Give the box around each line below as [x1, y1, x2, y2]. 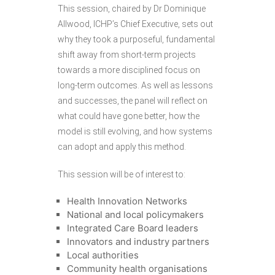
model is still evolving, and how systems [58, 126, 212, 137]
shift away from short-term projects [58, 50, 196, 60]
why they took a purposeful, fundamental [58, 34, 215, 45]
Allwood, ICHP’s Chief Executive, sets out [58, 19, 213, 29]
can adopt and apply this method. [58, 142, 186, 152]
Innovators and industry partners [67, 236, 209, 248]
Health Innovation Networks [67, 195, 187, 207]
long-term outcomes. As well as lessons [58, 80, 213, 91]
